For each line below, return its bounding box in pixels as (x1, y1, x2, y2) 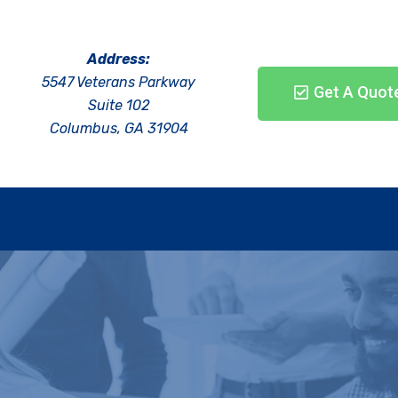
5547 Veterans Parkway (42, 74, 196, 91)
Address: (87, 51, 151, 68)
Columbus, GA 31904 (49, 120, 188, 137)
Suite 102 (88, 97, 150, 114)
